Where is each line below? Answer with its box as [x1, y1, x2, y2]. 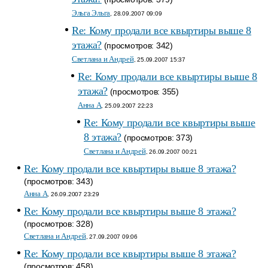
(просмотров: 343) [24, 176, 93, 186]
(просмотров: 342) [101, 41, 173, 50]
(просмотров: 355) [107, 87, 179, 96]
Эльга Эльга [72, 8, 111, 17]
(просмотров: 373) [121, 133, 193, 142]
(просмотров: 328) [24, 219, 93, 229]
